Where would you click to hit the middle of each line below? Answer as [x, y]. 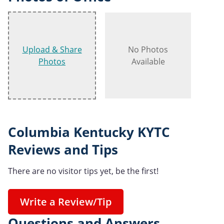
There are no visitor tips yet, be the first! [83, 171]
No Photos [148, 50]
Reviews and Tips [63, 150]
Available [148, 62]
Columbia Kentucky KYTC [89, 132]
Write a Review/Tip [66, 202]
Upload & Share [52, 50]
